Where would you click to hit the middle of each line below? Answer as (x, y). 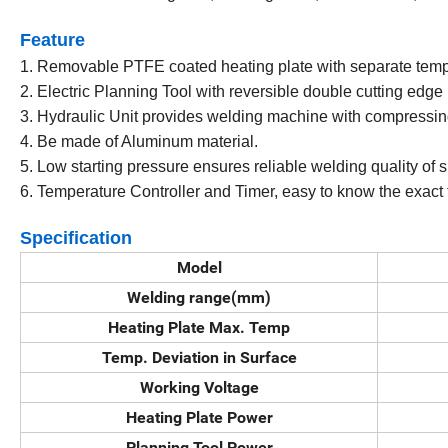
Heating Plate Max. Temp (199, 327)
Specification (76, 237)
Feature (52, 39)
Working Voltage (199, 387)
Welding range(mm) (199, 297)
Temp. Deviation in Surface (199, 357)
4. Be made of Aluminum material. (139, 141)
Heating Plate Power (199, 417)
